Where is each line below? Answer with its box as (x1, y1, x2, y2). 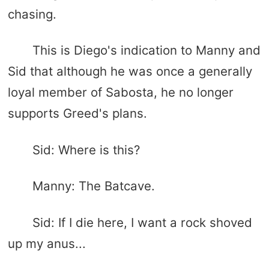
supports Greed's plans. (7, 106, 147, 121)
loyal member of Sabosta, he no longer (7, 85, 234, 100)
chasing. (7, 6, 56, 22)
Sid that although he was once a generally (7, 64, 252, 79)
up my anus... (7, 235, 86, 251)
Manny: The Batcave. (32, 178, 155, 194)
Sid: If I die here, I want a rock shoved (32, 214, 252, 230)
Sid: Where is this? (32, 142, 140, 157)
